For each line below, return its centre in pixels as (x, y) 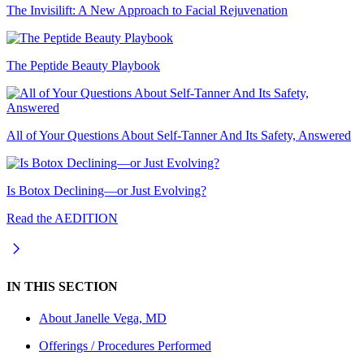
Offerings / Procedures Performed (125, 345)
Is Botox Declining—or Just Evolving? (106, 191)
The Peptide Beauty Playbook (83, 66)
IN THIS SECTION (62, 286)
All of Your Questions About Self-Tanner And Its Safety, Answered (179, 136)
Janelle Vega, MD (121, 318)
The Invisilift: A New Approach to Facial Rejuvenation (147, 11)
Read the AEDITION (62, 219)
